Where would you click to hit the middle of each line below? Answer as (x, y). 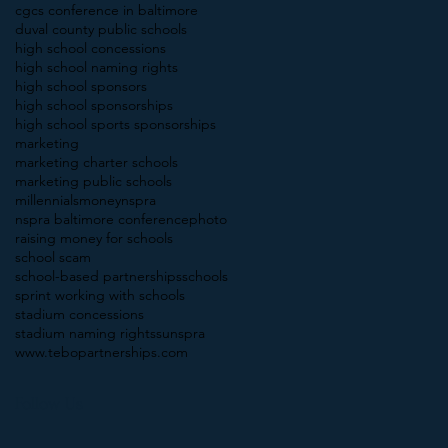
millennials (47, 199)
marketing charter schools (96, 161)
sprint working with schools (100, 294)
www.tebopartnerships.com (101, 351)
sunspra (180, 332)
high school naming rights (96, 66)
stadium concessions (79, 313)
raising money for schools (94, 237)
